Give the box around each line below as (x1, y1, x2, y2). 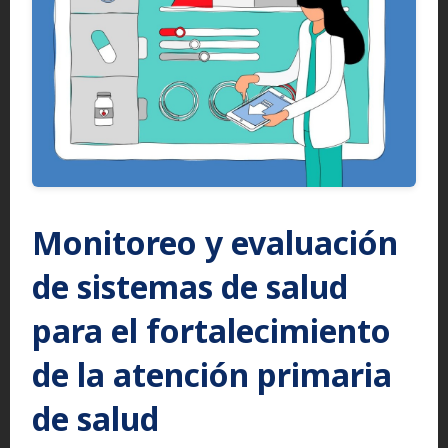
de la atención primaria (32, 352, 392, 396)
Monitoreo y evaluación (32, 220, 398, 264)
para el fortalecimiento (32, 308, 391, 352)
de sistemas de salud (32, 264, 348, 308)
